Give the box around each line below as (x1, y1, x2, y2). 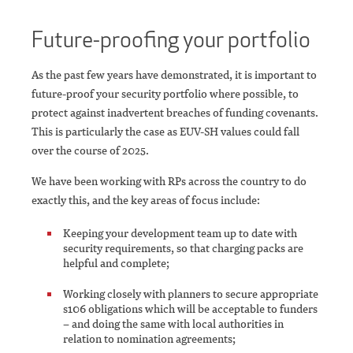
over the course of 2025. (32, 143, 156, 158)
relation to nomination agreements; (63, 331, 238, 347)
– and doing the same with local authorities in (63, 316, 284, 332)
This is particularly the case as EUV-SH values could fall (32, 124, 299, 139)
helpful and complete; (63, 255, 172, 271)
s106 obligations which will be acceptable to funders (63, 301, 318, 317)
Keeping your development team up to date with (63, 225, 297, 241)
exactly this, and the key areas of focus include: (32, 192, 262, 208)
